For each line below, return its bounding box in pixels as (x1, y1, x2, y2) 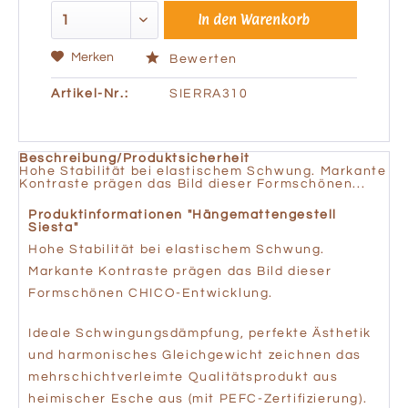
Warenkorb (240, 11, 311, 28)
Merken (71, 51, 114, 64)
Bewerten (165, 53, 239, 66)
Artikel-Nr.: (51, 87, 129, 100)
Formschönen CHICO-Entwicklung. (28, 287, 274, 300)
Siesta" (28, 221, 79, 234)
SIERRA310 (169, 87, 249, 100)
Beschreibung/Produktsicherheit (19, 152, 250, 165)
